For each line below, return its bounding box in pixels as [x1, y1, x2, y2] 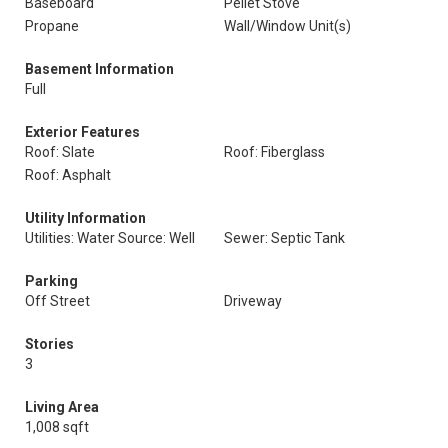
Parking [25, 273, 78, 289]
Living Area [25, 399, 99, 415]
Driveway [224, 293, 282, 309]
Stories [25, 336, 74, 352]
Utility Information [25, 210, 146, 226]
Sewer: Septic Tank [224, 230, 345, 246]
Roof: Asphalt [25, 167, 111, 183]
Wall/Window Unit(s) [224, 18, 351, 34]
